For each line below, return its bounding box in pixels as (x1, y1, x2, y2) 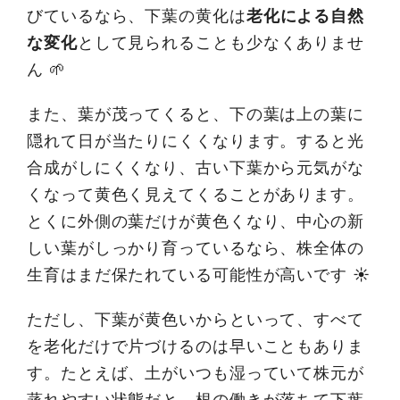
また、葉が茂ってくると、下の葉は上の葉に (27, 104, 364, 123)
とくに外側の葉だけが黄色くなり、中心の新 (27, 211, 364, 230)
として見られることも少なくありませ (77, 32, 365, 52)
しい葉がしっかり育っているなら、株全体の (27, 237, 364, 257)
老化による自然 (246, 5, 365, 25)
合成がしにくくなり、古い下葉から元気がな (27, 157, 364, 177)
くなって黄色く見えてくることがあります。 (27, 184, 364, 204)
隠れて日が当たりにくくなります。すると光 (27, 130, 364, 150)
